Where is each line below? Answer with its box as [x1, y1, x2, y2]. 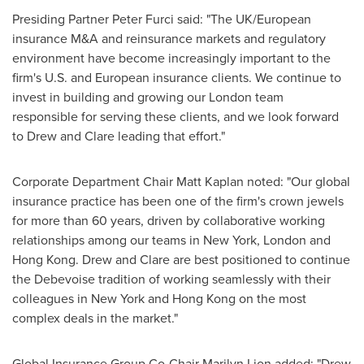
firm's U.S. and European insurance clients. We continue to [12, 68, 341, 87]
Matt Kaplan [176, 172, 244, 191]
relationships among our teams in [12, 231, 203, 249]
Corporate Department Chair [12, 172, 176, 191]
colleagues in [12, 289, 91, 308]
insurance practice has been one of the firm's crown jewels [12, 192, 344, 210]
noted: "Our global [244, 172, 350, 191]
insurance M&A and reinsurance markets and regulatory [12, 29, 326, 48]
